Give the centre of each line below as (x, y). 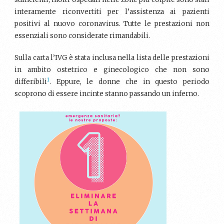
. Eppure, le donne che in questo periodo (129, 81)
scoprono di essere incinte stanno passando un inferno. (107, 93)
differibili (31, 81)
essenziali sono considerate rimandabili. (82, 35)
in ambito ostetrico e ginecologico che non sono (112, 69)
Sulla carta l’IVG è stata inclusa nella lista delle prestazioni (112, 57)
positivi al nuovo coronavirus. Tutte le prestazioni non (112, 23)
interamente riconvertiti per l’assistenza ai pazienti (112, 11)
